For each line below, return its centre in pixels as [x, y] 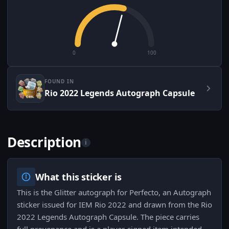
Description [44, 142]
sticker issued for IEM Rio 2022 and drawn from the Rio [114, 205]
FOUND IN [59, 82]
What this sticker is [78, 177]
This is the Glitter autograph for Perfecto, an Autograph [114, 192]
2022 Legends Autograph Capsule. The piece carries [108, 217]
